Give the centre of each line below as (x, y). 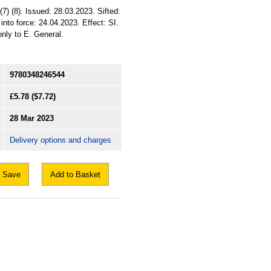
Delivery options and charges (60, 140)
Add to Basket (75, 175)
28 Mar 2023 (32, 119)
